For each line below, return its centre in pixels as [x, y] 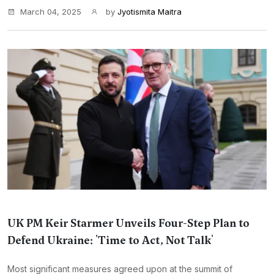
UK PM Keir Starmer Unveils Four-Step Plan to [128, 223]
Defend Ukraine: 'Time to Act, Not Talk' [110, 240]
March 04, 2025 [51, 12]
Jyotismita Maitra [150, 12]
